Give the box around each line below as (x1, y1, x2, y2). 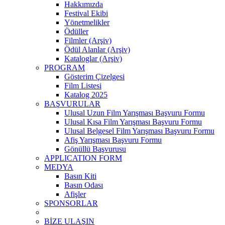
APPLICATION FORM (44, 154, 122, 162)
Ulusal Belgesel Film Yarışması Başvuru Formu (64, 127, 214, 135)
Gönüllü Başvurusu (64, 145, 126, 153)
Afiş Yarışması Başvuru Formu (64, 136, 162, 144)
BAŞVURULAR (44, 99, 100, 108)
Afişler (64, 190, 86, 198)
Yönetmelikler (64, 18, 109, 27)
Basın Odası (64, 181, 103, 189)
